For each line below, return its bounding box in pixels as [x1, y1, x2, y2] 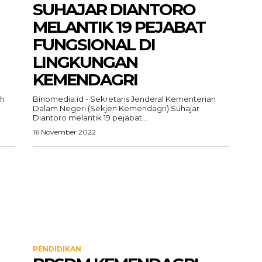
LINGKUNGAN [33, 52, 137, 72]
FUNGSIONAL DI [33, 35, 155, 54]
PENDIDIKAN [33, 244, 81, 253]
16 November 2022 [33, 127, 96, 136]
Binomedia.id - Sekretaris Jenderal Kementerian [33, 94, 216, 104]
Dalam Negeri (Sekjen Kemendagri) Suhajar [33, 104, 199, 113]
